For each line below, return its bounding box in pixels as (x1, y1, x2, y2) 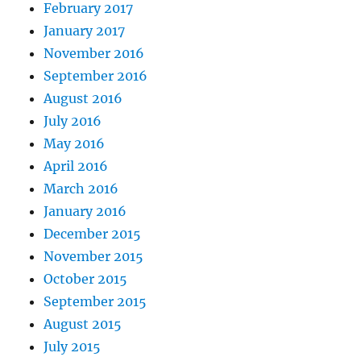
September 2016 (44, 68, 148, 85)
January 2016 (44, 203, 127, 220)
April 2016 (44, 158, 109, 175)
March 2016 (44, 180, 119, 197)
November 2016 (44, 45, 145, 62)
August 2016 (44, 90, 123, 107)
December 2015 (44, 226, 142, 243)
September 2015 (44, 293, 147, 310)
